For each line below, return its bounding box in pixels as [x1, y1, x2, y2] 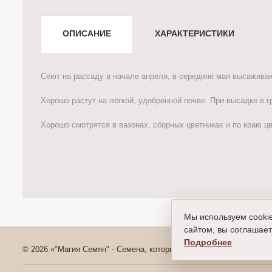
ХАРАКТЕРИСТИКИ [155, 29, 234, 38]
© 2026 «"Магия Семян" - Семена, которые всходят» [22, 245, 216, 254]
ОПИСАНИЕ [63, 29, 111, 38]
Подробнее [184, 237, 232, 247]
